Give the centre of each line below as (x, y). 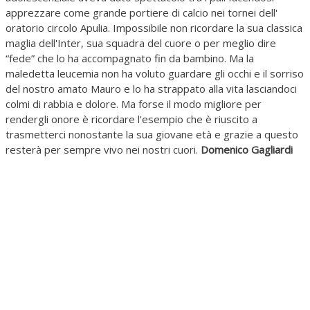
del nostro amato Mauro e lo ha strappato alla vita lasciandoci (151, 89)
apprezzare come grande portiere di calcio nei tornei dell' (142, 13)
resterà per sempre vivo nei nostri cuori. (103, 150)
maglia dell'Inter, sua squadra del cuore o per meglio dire (141, 43)
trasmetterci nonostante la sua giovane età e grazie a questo (152, 135)
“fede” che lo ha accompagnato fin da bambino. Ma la (130, 58)
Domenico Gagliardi (247, 150)
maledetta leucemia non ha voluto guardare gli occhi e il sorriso (155, 74)
